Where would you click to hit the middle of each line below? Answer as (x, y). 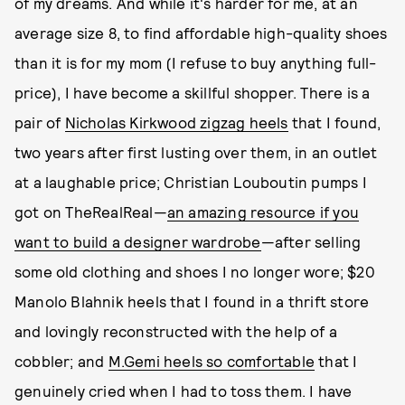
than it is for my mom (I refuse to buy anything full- (196, 62)
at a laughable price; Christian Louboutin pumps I (191, 182)
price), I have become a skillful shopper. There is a (193, 92)
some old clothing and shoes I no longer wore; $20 (195, 271)
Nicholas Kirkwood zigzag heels (176, 122)
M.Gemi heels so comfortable (212, 361)
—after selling (311, 241)
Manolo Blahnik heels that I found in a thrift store (192, 301)
